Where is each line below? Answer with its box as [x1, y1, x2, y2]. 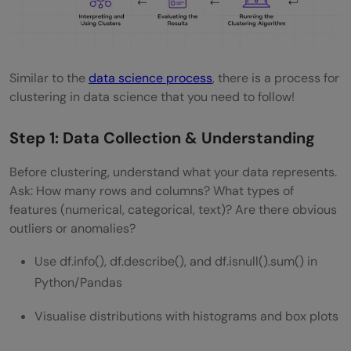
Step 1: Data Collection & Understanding [9, 127, 315, 148]
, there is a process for [212, 69, 339, 86]
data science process [89, 69, 212, 86]
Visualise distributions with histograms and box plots [34, 307, 338, 324]
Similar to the [9, 69, 89, 86]
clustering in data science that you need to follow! [9, 88, 295, 105]
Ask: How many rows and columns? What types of [9, 182, 294, 199]
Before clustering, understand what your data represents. [9, 163, 337, 180]
